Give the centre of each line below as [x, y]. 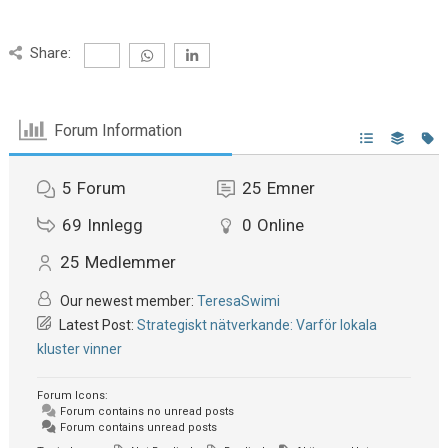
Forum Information [117, 130]
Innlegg [115, 225]
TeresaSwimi [239, 301]
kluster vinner [80, 349]
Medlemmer [131, 262]
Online [280, 225]
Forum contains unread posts [137, 428]
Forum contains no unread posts [146, 412]
